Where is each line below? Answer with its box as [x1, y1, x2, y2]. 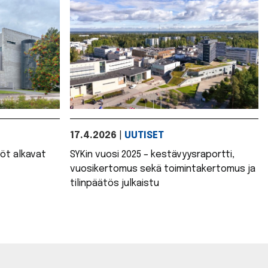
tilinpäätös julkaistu [70, 178, 160, 189]
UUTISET [124, 130, 165, 141]
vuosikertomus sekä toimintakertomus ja [70, 164, 256, 175]
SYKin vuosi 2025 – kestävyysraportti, [70, 150, 235, 160]
